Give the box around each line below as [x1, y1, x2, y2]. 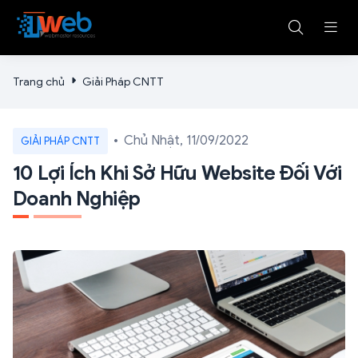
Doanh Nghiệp [13, 185, 140, 211]
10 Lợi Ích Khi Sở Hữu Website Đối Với [13, 160, 342, 185]
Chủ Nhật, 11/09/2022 [124, 133, 249, 149]
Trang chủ [13, 74, 65, 89]
